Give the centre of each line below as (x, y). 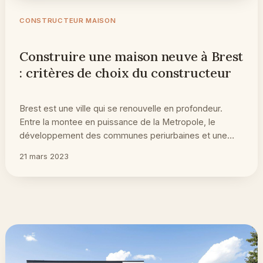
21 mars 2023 (44, 156)
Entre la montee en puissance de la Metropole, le (118, 122)
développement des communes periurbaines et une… (127, 135)
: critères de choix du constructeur (126, 73)
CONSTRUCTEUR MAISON (68, 20)
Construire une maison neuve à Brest (131, 56)
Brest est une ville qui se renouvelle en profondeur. (121, 108)
